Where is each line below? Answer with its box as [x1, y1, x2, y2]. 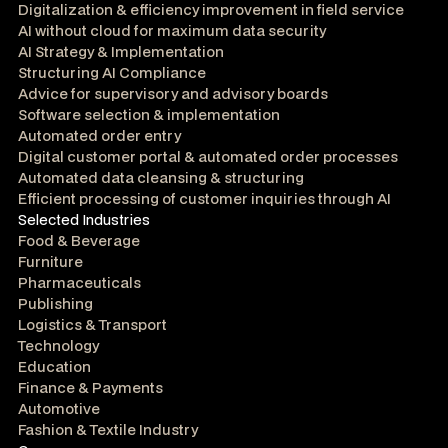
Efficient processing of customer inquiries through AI [18, 189, 391, 209]
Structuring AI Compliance [18, 63, 206, 83]
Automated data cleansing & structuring [18, 168, 304, 188]
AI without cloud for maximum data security [18, 21, 326, 41]
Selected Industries [18, 210, 150, 230]
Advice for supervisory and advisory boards [18, 84, 328, 104]
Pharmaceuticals [18, 273, 141, 293]
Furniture [18, 252, 83, 272]
